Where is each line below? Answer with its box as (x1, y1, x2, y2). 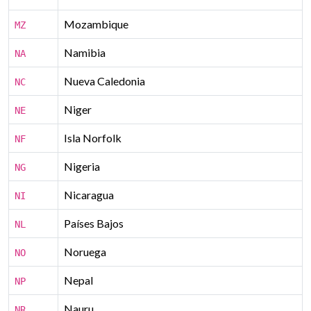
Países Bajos (64, 217, 124, 230)
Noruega (64, 245, 106, 258)
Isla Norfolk (64, 131, 121, 144)
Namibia (64, 46, 106, 59)
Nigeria (64, 160, 100, 173)
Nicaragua (64, 188, 114, 201)
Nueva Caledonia (64, 74, 145, 87)
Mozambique (64, 17, 128, 31)
